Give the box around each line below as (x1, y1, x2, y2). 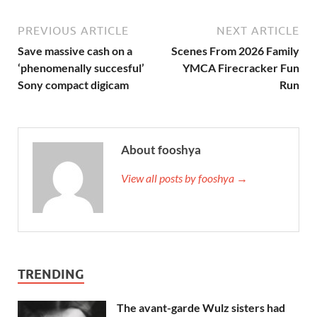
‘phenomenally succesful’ (18, 60, 144, 74)
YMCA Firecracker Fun (183, 60, 299, 74)
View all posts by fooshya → (121, 171, 248, 185)
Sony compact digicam (18, 77, 129, 91)
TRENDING (18, 266, 84, 282)
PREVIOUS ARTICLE (18, 23, 129, 37)
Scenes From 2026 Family (171, 43, 299, 57)
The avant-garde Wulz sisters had (117, 300, 285, 314)
